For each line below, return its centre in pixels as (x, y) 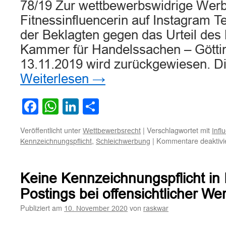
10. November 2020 (96, 208)
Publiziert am (41, 208)
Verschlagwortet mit (178, 130)
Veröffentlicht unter (50, 130)
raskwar (156, 208)
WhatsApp (96, 106)
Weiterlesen (56, 79)
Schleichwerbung (123, 141)
